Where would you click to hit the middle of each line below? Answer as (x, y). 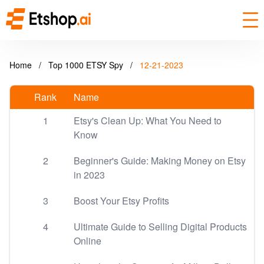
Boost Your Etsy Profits (121, 201)
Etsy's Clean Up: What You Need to (148, 121)
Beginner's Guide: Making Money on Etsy (160, 161)
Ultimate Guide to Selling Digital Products (160, 227)
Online (88, 241)
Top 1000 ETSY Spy (87, 65)
